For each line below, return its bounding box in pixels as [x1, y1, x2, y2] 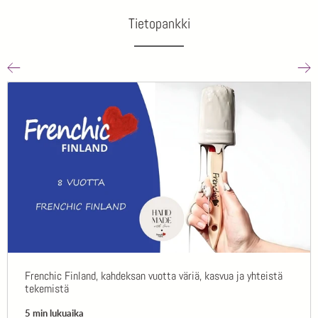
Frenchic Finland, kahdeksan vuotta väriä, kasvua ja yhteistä [25, 268, 283, 284]
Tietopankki [128, 14, 190, 33]
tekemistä [25, 281, 69, 297]
